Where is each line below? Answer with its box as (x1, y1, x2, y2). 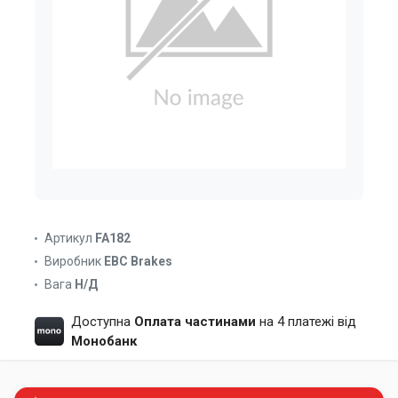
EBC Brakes (104, 254, 172, 268)
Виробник (44, 254, 101, 268)
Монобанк (70, 333, 137, 349)
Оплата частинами (133, 314, 256, 330)
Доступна (70, 314, 134, 330)
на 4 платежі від (255, 314, 356, 330)
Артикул (44, 231, 92, 245)
